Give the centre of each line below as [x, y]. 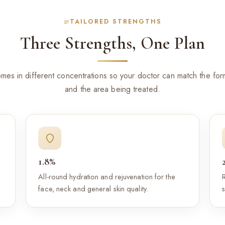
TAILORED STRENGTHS [116, 22]
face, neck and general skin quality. [93, 189]
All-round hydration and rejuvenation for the [107, 177]
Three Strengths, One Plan [113, 43]
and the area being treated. [113, 89]
